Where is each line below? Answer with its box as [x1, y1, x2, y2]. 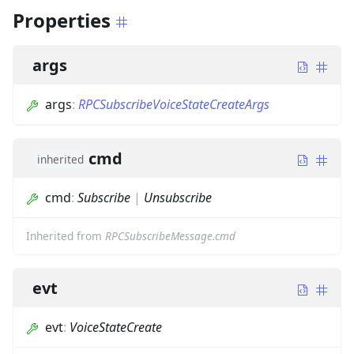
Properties [13, 7, 111, 34]
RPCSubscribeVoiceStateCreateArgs [78, 96, 269, 114]
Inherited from [26, 228, 105, 244]
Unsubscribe [144, 189, 212, 207]
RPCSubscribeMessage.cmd [105, 228, 235, 244]
